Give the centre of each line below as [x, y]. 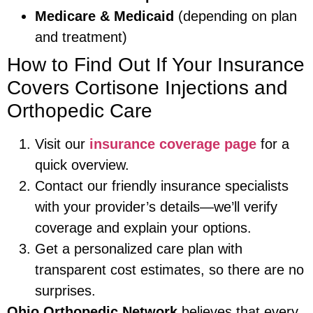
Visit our [62, 144]
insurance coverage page [173, 144]
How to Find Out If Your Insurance [156, 65]
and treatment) [81, 37]
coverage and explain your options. [143, 228]
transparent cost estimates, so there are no [169, 270]
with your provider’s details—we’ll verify [156, 207]
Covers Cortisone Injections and [147, 88]
